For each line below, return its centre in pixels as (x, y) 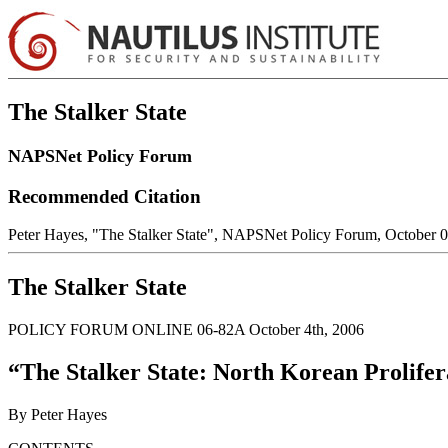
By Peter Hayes (57, 414)
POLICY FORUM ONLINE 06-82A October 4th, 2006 (186, 330)
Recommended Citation (104, 196)
